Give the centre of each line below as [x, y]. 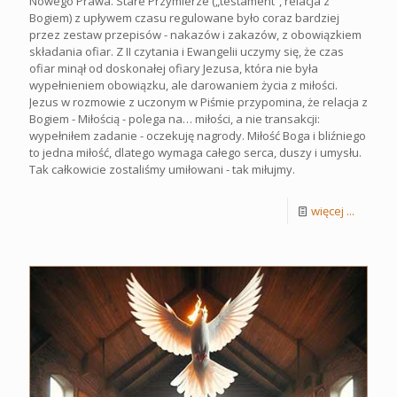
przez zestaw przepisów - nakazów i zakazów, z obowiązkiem [195, 34]
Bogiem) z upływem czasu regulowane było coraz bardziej [184, 17]
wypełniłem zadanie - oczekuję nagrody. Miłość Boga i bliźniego [198, 135]
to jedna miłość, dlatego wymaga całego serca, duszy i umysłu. [195, 152]
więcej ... [333, 210]
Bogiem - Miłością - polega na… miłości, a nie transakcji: [175, 118]
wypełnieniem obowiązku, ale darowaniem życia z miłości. [183, 85]
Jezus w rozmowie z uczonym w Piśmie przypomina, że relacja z [198, 101]
